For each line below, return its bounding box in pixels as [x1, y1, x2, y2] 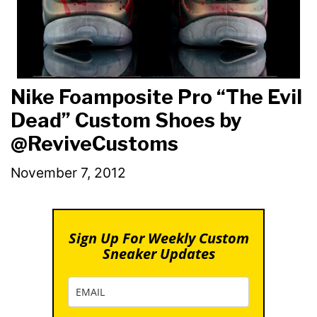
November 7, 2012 [11, 163, 126, 181]
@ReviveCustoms [11, 132, 178, 156]
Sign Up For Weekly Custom [68, 228, 249, 248]
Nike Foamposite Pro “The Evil [11, 85, 302, 110]
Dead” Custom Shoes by [11, 108, 242, 133]
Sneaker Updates [102, 243, 215, 263]
